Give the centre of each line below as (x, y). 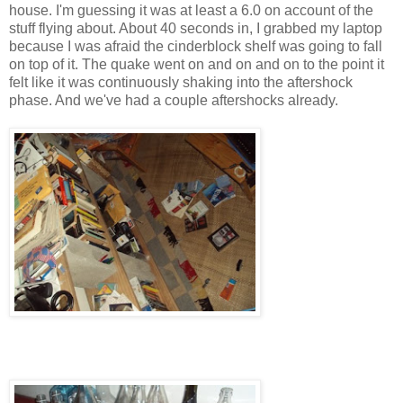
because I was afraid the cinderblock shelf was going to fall (196, 46)
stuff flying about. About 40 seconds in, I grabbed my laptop (196, 28)
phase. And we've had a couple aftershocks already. (174, 100)
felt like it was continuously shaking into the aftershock (181, 82)
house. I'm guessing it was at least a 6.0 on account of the (191, 10)
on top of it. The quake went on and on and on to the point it (197, 64)
